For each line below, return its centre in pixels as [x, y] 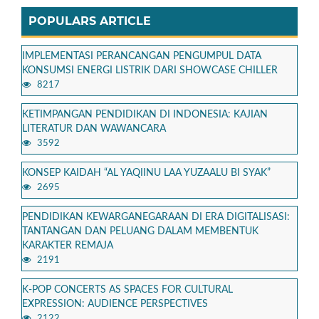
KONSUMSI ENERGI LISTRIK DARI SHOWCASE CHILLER [150, 71]
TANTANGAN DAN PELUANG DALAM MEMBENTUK [140, 232]
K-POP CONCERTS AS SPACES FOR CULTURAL [127, 290]
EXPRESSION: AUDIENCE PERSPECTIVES [115, 304]
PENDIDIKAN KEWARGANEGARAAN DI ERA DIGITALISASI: [156, 218]
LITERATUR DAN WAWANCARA [94, 129]
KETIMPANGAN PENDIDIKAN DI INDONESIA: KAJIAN [145, 115]
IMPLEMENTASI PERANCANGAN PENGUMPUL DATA [142, 57]
